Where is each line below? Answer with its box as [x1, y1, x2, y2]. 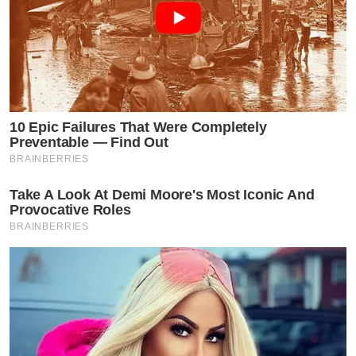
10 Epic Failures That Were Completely [10, 119, 267, 136]
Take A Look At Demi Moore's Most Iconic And [10, 187, 315, 203]
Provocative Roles [10, 202, 131, 219]
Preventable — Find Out [10, 134, 168, 151]
